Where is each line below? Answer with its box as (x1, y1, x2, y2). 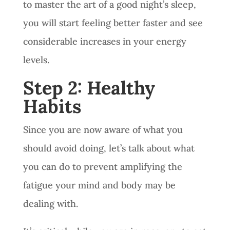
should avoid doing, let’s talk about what (23, 142, 195, 154)
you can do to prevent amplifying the (23, 160, 182, 172)
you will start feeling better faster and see (23, 16, 203, 29)
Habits (23, 94, 81, 118)
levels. (23, 53, 52, 66)
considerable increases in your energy (23, 35, 186, 47)
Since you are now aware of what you (23, 123, 183, 136)
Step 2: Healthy (23, 75, 155, 100)
